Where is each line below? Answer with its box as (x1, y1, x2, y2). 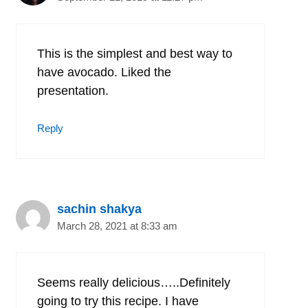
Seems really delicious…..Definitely (37, 275, 230, 289)
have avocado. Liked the (37, 65, 171, 79)
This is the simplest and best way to (37, 46, 232, 60)
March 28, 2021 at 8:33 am (57, 219, 177, 232)
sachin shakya (57, 201, 142, 216)
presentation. (37, 83, 109, 98)
